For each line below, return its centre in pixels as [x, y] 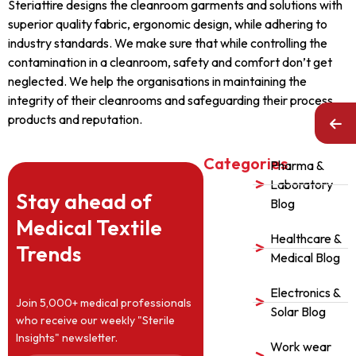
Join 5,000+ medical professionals [104, 303]
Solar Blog [298, 312]
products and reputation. [75, 119]
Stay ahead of [84, 202]
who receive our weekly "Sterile [95, 321]
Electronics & [306, 293]
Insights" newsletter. [67, 338]
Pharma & [297, 166]
